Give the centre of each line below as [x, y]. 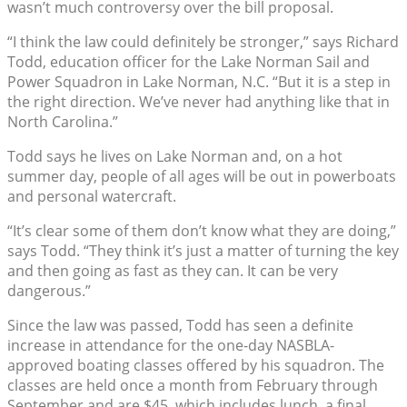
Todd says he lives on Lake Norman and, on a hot [175, 156]
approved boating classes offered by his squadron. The [196, 365]
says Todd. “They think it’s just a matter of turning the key [203, 250]
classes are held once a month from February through [193, 385]
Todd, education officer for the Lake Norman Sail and [189, 61]
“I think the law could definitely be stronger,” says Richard [203, 41]
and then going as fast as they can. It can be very [173, 270]
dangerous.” [49, 290]
